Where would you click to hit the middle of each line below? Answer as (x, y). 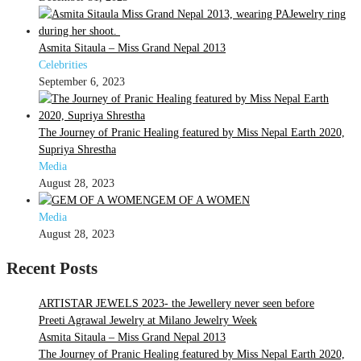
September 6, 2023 (82, 81)
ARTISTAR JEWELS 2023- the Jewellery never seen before (176, 304)
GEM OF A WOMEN (200, 200)
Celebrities (63, 64)
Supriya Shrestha (77, 149)
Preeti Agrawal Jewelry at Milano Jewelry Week (148, 321)
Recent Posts (52, 268)
